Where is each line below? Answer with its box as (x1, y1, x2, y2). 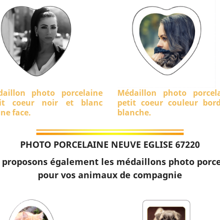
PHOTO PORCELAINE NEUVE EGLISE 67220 (20, 138, 200, 151)
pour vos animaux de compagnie (38, 169, 182, 181)
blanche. (117, 107, 151, 118)
